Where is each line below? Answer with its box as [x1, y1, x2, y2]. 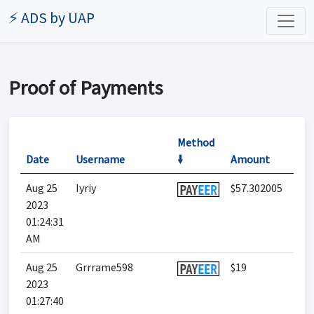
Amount [231, 152, 270, 166]
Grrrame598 [76, 260, 133, 274]
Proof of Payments [8, 75, 163, 100]
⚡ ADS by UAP [8, 8, 95, 27]
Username [76, 152, 125, 166]
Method [177, 135, 214, 149]
